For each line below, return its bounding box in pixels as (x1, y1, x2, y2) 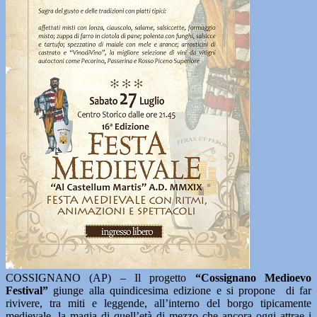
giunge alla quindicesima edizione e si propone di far (48, 284, 311, 296)
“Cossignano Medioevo (195, 272, 312, 284)
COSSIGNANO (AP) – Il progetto (6, 272, 195, 284)
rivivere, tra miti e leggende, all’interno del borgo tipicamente (6, 297, 311, 309)
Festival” (6, 284, 48, 296)
